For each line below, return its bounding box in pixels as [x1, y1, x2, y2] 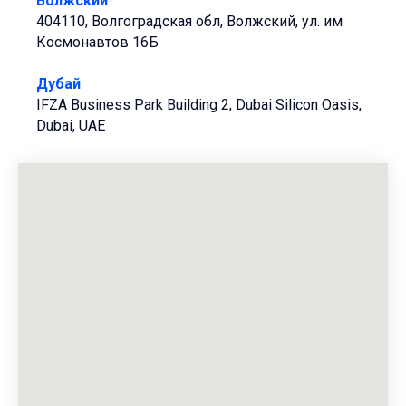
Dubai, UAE [36, 117, 105, 134]
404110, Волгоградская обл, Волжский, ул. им [36, 13, 343, 30]
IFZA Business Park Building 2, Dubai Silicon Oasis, [36, 96, 362, 113]
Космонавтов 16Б [36, 34, 159, 51]
